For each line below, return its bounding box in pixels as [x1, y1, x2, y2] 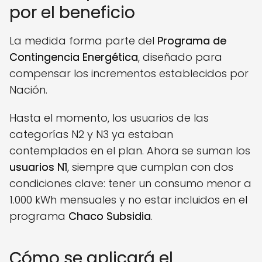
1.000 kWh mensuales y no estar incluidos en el [9, 192, 247, 207]
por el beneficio [9, 1, 135, 24]
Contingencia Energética [9, 50, 138, 64]
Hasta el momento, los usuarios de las [9, 111, 209, 125]
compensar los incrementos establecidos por [9, 66, 249, 81]
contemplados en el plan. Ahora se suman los [9, 143, 250, 158]
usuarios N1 [9, 160, 67, 174]
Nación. [9, 82, 47, 97]
